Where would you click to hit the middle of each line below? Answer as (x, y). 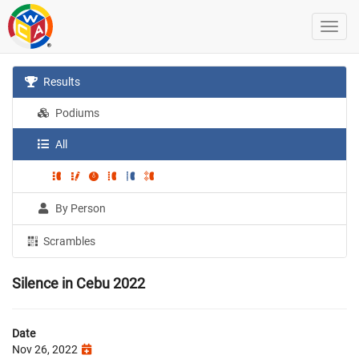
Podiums (77, 113)
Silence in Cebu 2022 (79, 283)
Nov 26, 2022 (46, 349)
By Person (80, 208)
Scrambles (69, 241)
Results (61, 82)
